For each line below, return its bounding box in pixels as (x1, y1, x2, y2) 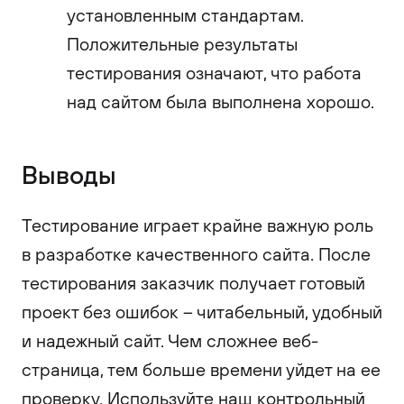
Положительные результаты (67, 32, 298, 55)
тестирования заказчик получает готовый (22, 271, 365, 294)
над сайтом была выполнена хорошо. (67, 90, 374, 113)
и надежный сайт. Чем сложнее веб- (22, 329, 318, 352)
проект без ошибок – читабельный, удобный (22, 300, 382, 323)
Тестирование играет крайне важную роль (22, 214, 373, 236)
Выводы (22, 158, 116, 190)
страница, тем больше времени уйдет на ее (22, 358, 381, 381)
